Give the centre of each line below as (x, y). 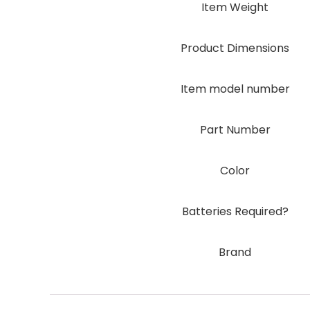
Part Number (235, 129)
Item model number (235, 89)
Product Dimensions (235, 48)
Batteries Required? (235, 211)
